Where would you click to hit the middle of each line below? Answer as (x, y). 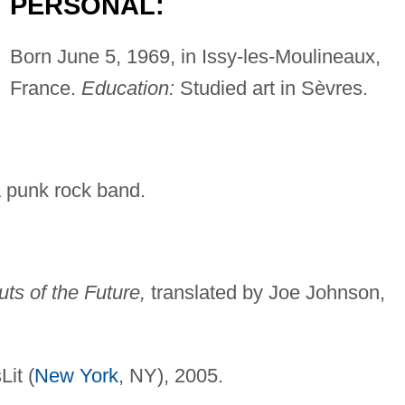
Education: (127, 88)
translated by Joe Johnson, (265, 292)
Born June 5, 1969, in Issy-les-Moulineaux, (195, 56)
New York (76, 375)
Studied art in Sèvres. (271, 88)
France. (45, 88)
